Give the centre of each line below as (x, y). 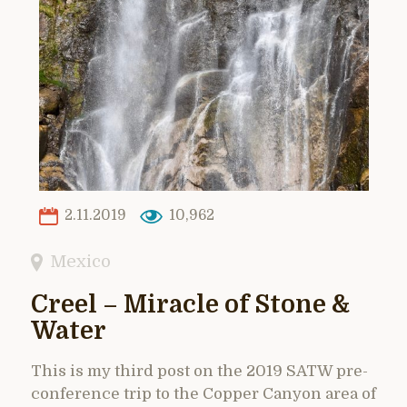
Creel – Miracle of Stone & (190, 304)
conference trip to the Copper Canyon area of (203, 393)
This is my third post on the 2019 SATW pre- (199, 371)
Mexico (81, 261)
